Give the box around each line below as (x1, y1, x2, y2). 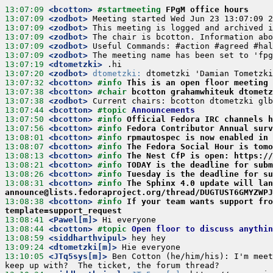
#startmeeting (97, 5, 166, 14)
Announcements (132, 105, 195, 115)
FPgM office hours (166, 5, 249, 14)
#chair (97, 87, 132, 96)
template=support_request (5, 206, 122, 215)
